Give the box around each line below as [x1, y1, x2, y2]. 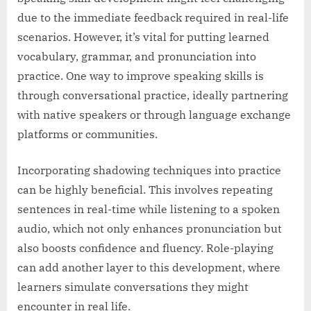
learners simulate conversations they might [17, 280, 249, 294]
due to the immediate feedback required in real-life [17, 10, 289, 25]
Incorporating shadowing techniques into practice [17, 163, 281, 178]
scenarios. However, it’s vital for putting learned [17, 30, 269, 44]
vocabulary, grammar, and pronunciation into [17, 49, 256, 64]
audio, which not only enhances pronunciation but [17, 221, 282, 236]
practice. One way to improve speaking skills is [17, 69, 264, 83]
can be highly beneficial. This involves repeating [17, 183, 273, 197]
